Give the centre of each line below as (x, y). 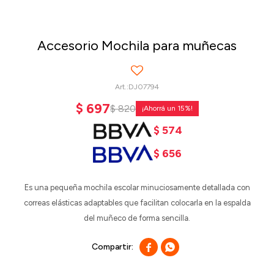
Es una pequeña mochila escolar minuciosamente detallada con (137, 187)
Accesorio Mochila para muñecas (137, 46)
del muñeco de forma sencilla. (137, 218)
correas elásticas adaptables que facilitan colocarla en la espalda (137, 203)
